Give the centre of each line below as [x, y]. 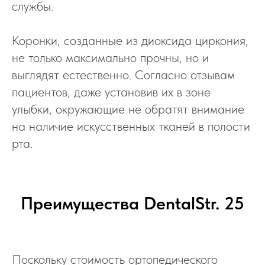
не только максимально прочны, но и [110, 57]
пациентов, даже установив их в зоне [111, 92]
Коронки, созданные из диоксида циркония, [130, 40]
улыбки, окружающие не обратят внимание [128, 109]
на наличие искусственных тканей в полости [131, 126]
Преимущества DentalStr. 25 [132, 203]
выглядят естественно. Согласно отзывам [123, 75]
